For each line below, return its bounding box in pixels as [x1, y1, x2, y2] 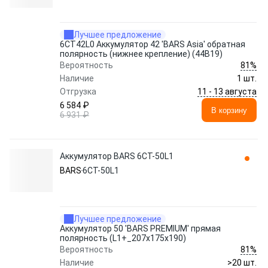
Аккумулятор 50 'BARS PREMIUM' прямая [60, 224, 221, 233]
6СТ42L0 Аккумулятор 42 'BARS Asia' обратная [60, 39, 245, 49]
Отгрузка [60, 87, 96, 96]
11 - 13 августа [197, 86, 257, 96]
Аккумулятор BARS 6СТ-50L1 [60, 151, 173, 161]
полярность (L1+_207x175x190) [60, 233, 186, 243]
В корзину [211, 105, 247, 115]
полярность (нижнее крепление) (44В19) [60, 49, 223, 59]
